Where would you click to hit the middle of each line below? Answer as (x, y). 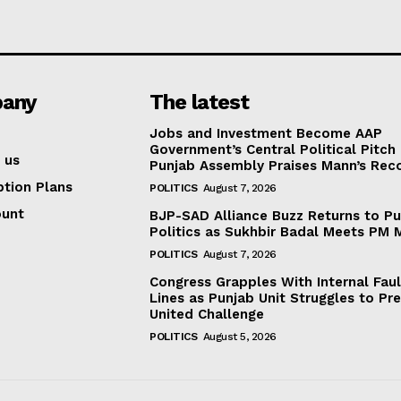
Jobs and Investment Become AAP (266, 134)
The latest (200, 102)
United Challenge (207, 315)
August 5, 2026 (239, 337)
